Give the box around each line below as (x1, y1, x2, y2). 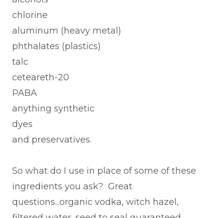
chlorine (12, 10, 48, 20)
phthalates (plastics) (12, 41, 101, 52)
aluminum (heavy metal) (12, 25, 121, 36)
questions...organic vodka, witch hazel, (12, 197, 179, 207)
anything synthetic (12, 103, 94, 114)
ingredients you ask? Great (12, 181, 132, 192)
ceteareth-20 (12, 72, 69, 83)
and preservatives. (12, 134, 96, 145)
